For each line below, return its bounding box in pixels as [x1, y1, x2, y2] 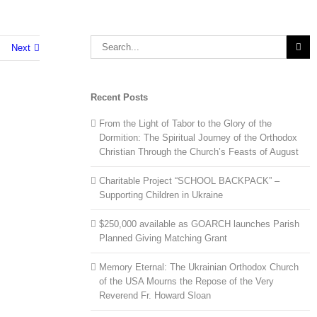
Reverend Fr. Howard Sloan [99, 290, 212, 301]
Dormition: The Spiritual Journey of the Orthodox [99, 132, 298, 144]
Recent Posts [91, 92, 149, 103]
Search [90, 36, 120, 47]
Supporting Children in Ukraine [99, 190, 224, 201]
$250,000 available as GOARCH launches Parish [99, 219, 300, 230]
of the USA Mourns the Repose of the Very [99, 276, 275, 287]
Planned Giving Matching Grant [99, 233, 228, 244]
